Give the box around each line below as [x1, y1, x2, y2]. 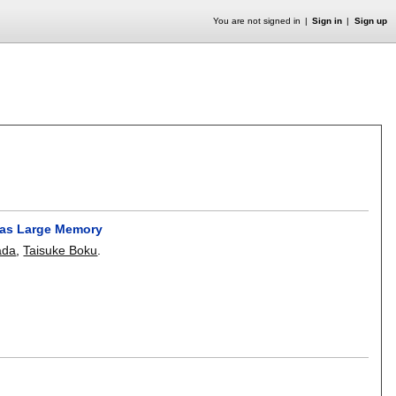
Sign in [312, 16, 343, 26]
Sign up [354, 16, 387, 26]
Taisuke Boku [23, 242, 98, 257]
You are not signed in [212, 16, 301, 26]
